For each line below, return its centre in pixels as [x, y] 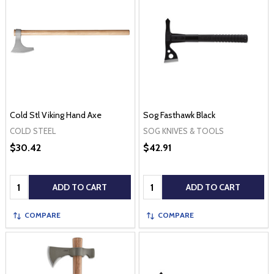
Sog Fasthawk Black [179, 115]
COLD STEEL [33, 131]
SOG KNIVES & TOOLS [183, 131]
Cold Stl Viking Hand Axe [56, 115]
